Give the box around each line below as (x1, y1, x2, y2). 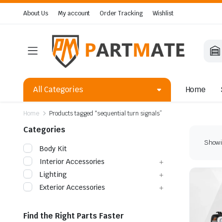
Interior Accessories (40, 157, 105, 166)
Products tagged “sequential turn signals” (49, 109, 162, 117)
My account (57, 9, 90, 17)
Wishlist (153, 9, 173, 17)
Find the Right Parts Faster (23, 211, 124, 221)
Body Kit (40, 144, 67, 153)
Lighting (40, 169, 67, 179)
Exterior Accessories (40, 182, 106, 192)
